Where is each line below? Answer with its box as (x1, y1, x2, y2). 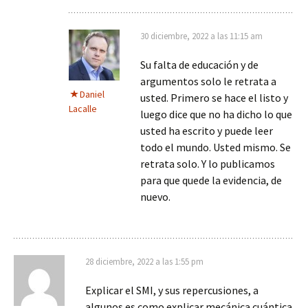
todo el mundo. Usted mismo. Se (140, 140, 291, 154)
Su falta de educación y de (140, 58, 258, 71)
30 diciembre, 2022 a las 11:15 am (140, 30, 263, 42)
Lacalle (69, 102, 97, 115)
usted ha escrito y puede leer (140, 124, 273, 137)
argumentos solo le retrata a (140, 74, 276, 88)
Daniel (80, 88, 104, 100)
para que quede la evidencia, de (140, 173, 282, 187)
